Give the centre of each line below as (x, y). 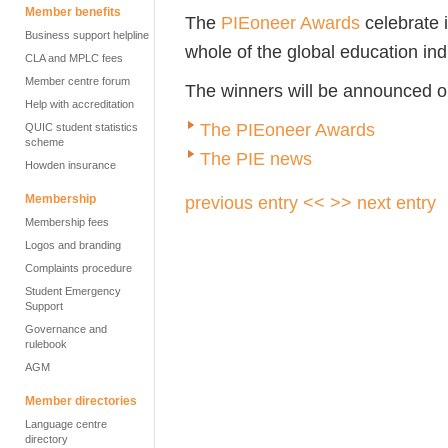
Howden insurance (70, 165)
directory (46, 439)
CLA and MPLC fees (74, 58)
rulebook (46, 344)
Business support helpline (87, 35)
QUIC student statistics (81, 127)
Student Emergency (73, 291)
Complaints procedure (78, 268)
